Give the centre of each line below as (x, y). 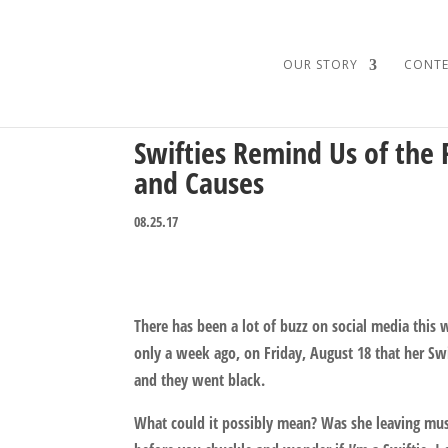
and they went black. (200, 380)
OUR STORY (320, 64)
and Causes (199, 182)
